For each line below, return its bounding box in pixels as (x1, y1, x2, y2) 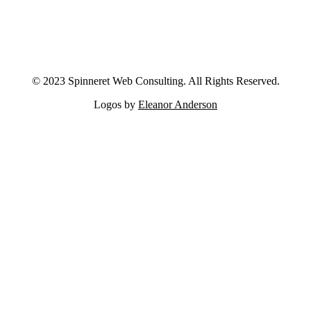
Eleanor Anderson (138, 99, 217, 111)
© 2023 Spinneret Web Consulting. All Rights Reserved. (31, 75, 280, 87)
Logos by (94, 99, 138, 111)
